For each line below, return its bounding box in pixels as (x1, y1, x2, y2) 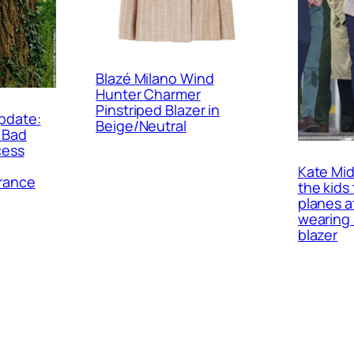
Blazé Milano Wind (96, 68, 214, 88)
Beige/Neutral (96, 115, 186, 135)
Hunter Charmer (96, 84, 201, 104)
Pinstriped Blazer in (96, 100, 220, 119)
